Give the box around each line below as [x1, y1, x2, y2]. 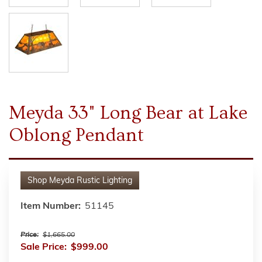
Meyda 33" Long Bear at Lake [9, 102, 247, 123]
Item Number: [20, 201, 81, 211]
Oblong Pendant [9, 124, 144, 146]
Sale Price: [20, 242, 67, 252]
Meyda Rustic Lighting [49, 176, 132, 185]
